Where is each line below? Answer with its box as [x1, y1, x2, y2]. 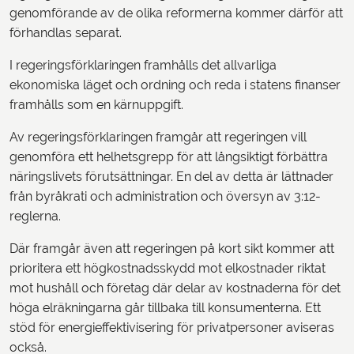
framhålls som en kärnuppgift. [9, 98, 183, 112]
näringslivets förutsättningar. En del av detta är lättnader [9, 170, 333, 184]
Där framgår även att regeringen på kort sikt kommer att [9, 242, 334, 256]
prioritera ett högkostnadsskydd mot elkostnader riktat [9, 262, 326, 276]
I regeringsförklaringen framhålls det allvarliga [9, 58, 277, 73]
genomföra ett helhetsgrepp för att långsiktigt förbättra [9, 150, 328, 164]
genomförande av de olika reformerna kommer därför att [9, 6, 343, 21]
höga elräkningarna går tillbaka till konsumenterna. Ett [9, 301, 321, 315]
